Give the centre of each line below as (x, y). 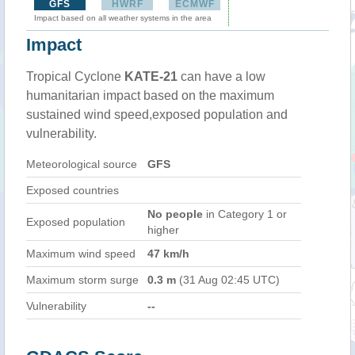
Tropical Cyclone (75, 76)
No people (175, 214)
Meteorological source (82, 164)
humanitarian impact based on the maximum (150, 95)
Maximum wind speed (81, 254)
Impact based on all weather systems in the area (123, 18)
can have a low (221, 76)
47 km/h (168, 254)
